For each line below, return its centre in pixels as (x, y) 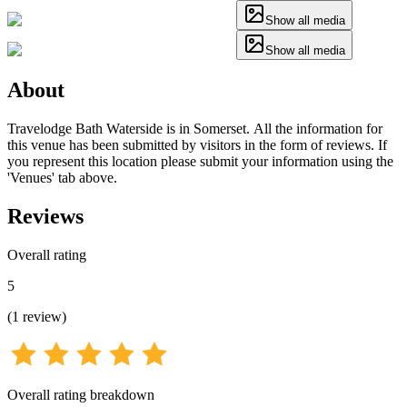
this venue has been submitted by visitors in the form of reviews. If (197, 144)
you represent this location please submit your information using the (200, 161)
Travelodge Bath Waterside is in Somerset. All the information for (195, 128)
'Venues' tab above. (62, 177)
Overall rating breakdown (81, 394)
